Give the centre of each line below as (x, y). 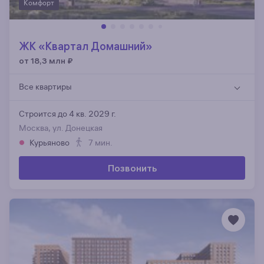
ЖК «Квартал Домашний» (86, 47)
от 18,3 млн (42, 61)
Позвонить (132, 168)
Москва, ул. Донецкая (61, 128)
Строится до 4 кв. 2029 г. (67, 114)
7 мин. (100, 143)
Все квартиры (45, 87)
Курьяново (49, 143)
